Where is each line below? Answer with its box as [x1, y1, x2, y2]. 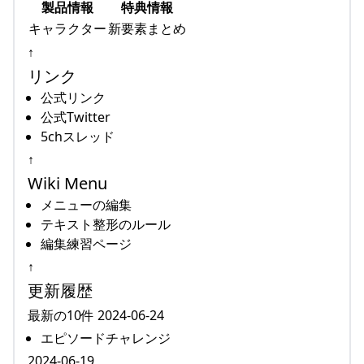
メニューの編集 [41, 195, 132, 214]
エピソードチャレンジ [41, 328, 171, 347]
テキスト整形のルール [41, 214, 171, 233]
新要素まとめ [108, 19, 186, 37]
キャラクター [28, 19, 106, 37]
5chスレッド [41, 127, 115, 145]
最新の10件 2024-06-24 [28, 305, 164, 324]
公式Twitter [41, 107, 110, 126]
